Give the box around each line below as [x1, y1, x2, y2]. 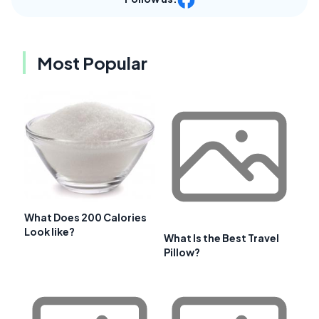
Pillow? [164, 246, 200, 259]
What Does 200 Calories [24, 210, 147, 224]
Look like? [24, 224, 75, 238]
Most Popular [37, 52, 147, 74]
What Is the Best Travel [164, 231, 279, 245]
